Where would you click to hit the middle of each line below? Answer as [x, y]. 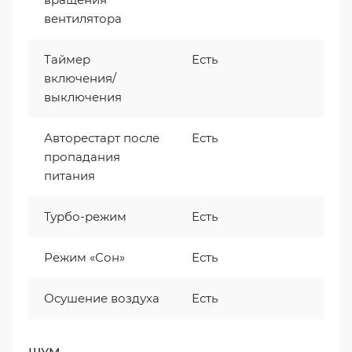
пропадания [82, 157]
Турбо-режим [85, 216]
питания [70, 176]
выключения [83, 97]
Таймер [67, 59]
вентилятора [83, 18]
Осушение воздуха [102, 298]
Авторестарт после [102, 138]
